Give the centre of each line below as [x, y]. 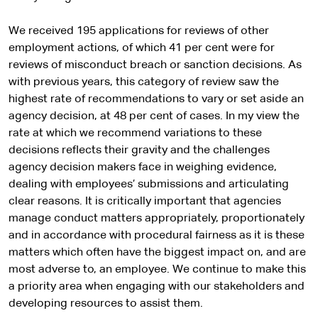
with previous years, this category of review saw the [144, 82]
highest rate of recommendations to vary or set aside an [156, 99]
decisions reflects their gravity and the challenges [139, 150]
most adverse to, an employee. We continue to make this [157, 270]
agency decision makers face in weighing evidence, [143, 168]
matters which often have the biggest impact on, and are [157, 253]
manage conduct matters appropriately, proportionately [157, 219]
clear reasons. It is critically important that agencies [145, 202]
